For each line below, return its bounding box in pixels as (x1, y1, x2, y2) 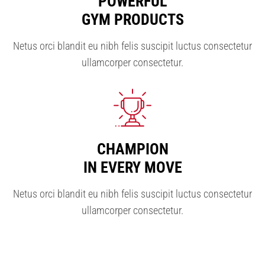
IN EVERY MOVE (83, 158, 182, 176)
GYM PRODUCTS (81, 10, 184, 28)
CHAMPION (96, 140, 169, 158)
